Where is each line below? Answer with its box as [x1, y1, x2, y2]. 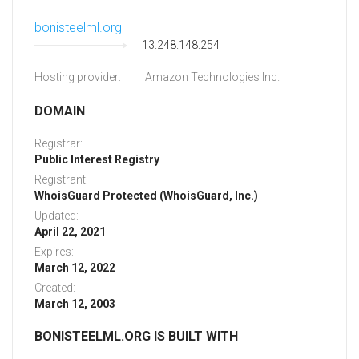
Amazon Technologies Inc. [145, 71, 280, 84]
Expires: [34, 245, 74, 259]
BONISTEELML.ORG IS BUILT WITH [34, 329, 238, 345]
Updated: [34, 209, 79, 223]
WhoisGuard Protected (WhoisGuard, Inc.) [34, 189, 258, 203]
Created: [34, 281, 75, 295]
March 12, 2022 [34, 261, 115, 275]
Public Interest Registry [34, 153, 159, 167]
